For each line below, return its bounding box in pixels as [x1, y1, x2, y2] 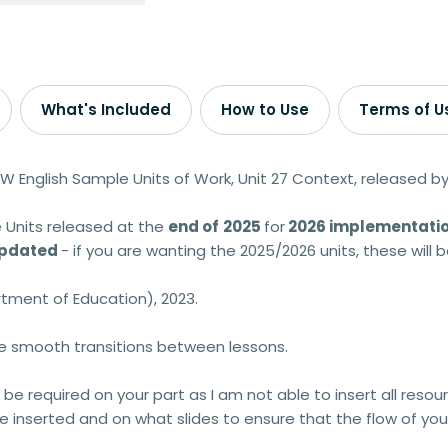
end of [168, 216, 219, 237]
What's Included [41, 99, 171, 120]
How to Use [221, 99, 309, 120]
